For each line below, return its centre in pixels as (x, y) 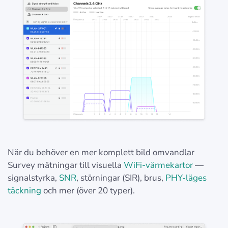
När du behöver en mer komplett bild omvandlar (101, 153)
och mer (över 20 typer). (88, 191)
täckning (24, 191)
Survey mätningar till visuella (66, 165)
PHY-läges (186, 178)
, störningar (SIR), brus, (121, 178)
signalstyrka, (33, 178)
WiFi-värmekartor (158, 165)
